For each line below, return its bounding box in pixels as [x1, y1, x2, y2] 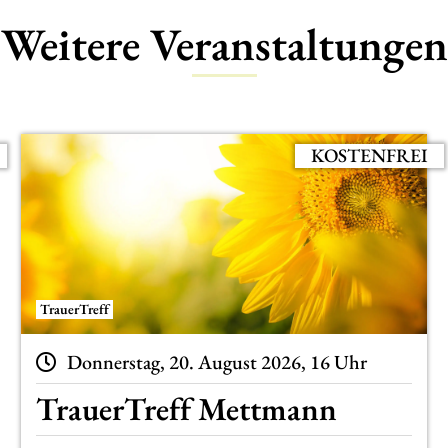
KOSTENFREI [310, 142, 428, 168]
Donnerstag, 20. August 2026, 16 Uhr [66, 348, 367, 375]
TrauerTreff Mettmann [35, 388, 337, 431]
